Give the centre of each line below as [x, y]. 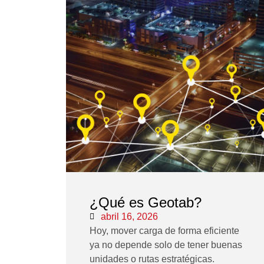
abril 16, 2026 [129, 217]
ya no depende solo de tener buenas [166, 245]
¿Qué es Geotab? [146, 203]
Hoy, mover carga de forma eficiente [164, 231]
